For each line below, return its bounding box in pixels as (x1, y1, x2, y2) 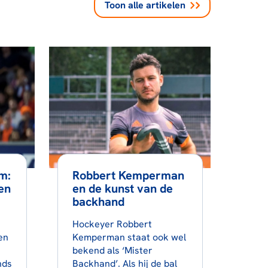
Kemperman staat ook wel (72, 230, 186, 243)
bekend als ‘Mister (72, 243, 153, 257)
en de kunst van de (72, 180, 173, 196)
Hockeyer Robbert (72, 217, 152, 230)
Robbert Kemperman (72, 167, 184, 183)
